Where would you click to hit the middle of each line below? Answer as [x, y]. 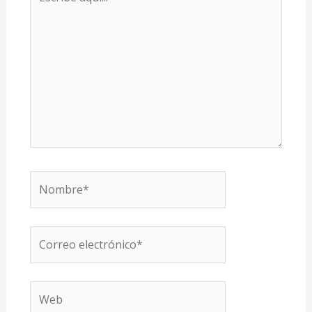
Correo [47, 235]
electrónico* [60, 254]
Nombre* [52, 180]
